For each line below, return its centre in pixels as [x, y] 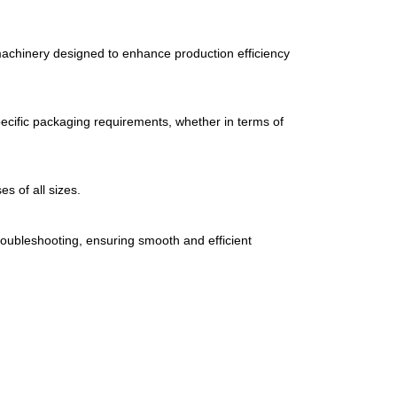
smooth [161, 240]
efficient [230, 240]
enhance [148, 53]
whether [200, 121]
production [206, 53]
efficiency [264, 53]
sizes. [65, 190]
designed [81, 53]
